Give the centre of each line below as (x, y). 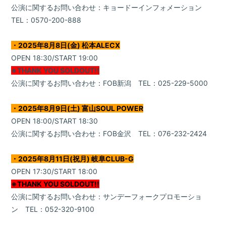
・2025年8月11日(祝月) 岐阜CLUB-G (73, 159)
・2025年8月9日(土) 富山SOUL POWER (77, 108)
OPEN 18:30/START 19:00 (55, 58)
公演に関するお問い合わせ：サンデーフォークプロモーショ (107, 197)
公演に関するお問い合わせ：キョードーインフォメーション (110, 8)
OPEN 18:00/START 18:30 (55, 121)
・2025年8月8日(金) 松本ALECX (66, 45)
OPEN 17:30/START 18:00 (54, 172)
